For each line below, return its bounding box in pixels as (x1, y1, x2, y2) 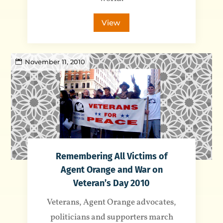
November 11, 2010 (25, 58, 86, 66)
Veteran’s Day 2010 (73, 177, 150, 189)
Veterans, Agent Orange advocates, (47, 196, 176, 208)
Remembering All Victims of (56, 150, 167, 162)
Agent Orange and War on (60, 164, 163, 175)
